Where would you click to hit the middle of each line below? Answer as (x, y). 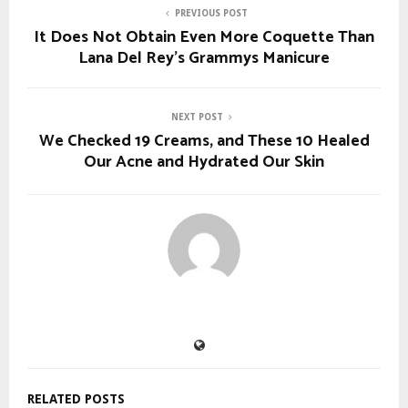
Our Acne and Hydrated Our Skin (204, 162)
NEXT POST (197, 117)
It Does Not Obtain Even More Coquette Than (204, 37)
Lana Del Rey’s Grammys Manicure (204, 58)
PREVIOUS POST (211, 13)
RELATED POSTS (76, 398)
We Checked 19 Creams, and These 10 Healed (204, 141)
